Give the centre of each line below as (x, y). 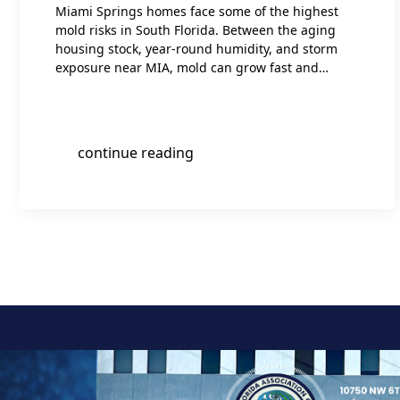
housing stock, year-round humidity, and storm (196, 49)
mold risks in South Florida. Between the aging (196, 30)
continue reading (136, 153)
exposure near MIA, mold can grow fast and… (192, 67)
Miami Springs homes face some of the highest (197, 11)
